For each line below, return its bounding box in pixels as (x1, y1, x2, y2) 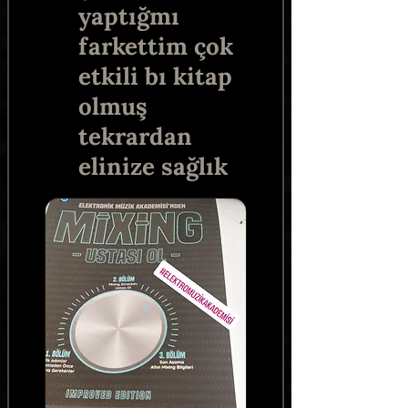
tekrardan (78, 121, 192, 151)
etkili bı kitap (78, 61, 232, 91)
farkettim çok (78, 31, 233, 61)
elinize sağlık (78, 151, 228, 181)
